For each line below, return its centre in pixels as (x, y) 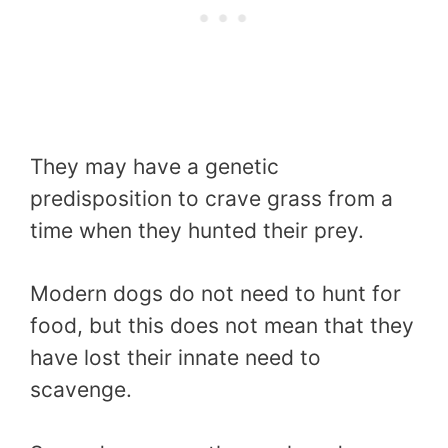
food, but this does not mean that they (222, 326)
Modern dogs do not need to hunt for (215, 294)
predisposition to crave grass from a (211, 198)
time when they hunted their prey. (197, 230)
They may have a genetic (154, 166)
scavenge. (81, 390)
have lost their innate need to (175, 358)
